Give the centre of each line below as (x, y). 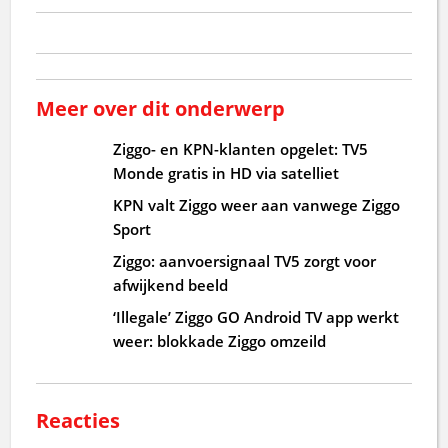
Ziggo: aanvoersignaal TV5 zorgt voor (245, 260)
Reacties (78, 420)
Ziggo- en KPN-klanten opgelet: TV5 (241, 148)
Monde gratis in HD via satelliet (226, 172)
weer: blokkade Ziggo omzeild (220, 340)
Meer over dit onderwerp (161, 108)
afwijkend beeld (171, 284)
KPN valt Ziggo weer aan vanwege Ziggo (257, 204)
